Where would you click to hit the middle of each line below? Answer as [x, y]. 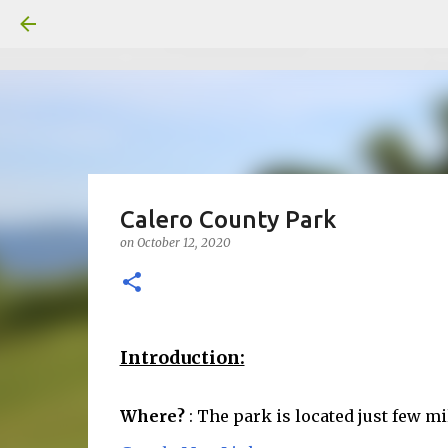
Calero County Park [227, 219]
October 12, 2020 [183, 242]
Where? [152, 416]
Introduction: [182, 357]
